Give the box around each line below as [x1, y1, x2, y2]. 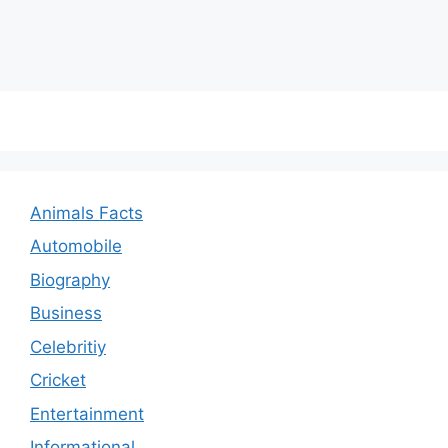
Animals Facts [30, 202, 143, 223]
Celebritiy [30, 336, 106, 357]
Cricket [30, 370, 86, 391]
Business [30, 303, 102, 324]
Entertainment [30, 403, 144, 424]
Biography [30, 269, 110, 290]
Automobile [30, 236, 122, 257]
